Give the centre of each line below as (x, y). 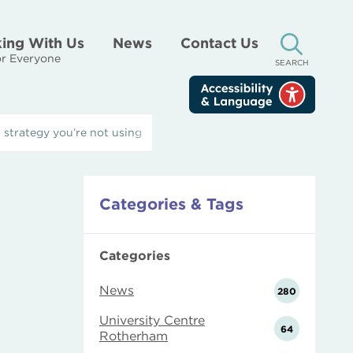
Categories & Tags (171, 204)
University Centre (152, 320)
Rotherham (134, 336)
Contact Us (219, 43)
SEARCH (292, 62)
